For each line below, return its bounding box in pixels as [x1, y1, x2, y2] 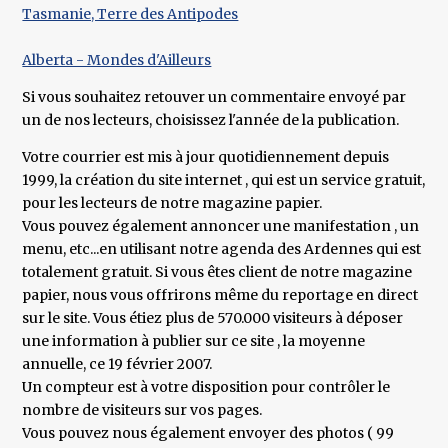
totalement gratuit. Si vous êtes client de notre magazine [22, 263, 413, 282]
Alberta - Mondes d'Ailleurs [22, 51, 212, 70]
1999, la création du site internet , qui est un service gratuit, [22, 171, 426, 190]
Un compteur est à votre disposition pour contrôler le [22, 378, 391, 397]
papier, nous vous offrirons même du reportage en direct [22, 286, 419, 305]
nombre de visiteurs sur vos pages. [22, 401, 263, 420]
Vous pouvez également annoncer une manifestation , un [22, 217, 420, 236]
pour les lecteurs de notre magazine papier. [22, 194, 323, 213]
